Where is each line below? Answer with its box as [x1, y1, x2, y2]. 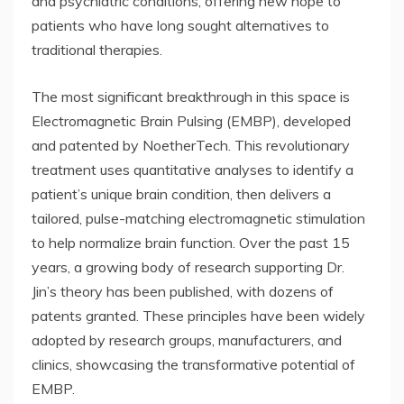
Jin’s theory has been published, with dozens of [32, 282, 334, 301]
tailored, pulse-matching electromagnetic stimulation [32, 209, 365, 228]
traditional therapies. [32, 41, 162, 60]
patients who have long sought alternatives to [32, 16, 329, 35]
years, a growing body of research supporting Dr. [32, 258, 344, 277]
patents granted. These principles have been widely [32, 307, 365, 326]
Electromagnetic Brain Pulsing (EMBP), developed [32, 112, 351, 131]
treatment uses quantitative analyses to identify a [32, 161, 353, 179]
